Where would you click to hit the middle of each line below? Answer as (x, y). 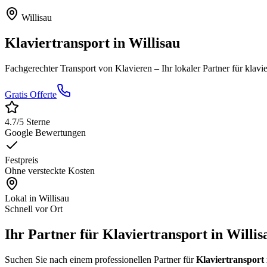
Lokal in (22, 198)
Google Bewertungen (45, 133)
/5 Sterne (33, 122)
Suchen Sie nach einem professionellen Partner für (100, 260)
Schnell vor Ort (34, 209)
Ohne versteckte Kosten (50, 171)
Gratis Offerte (31, 95)
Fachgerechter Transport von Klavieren (78, 69)
